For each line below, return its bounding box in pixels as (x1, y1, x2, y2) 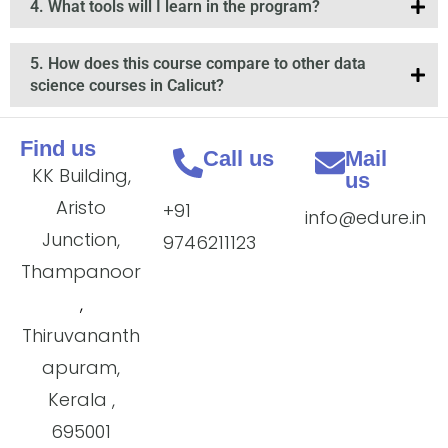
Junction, (42, 227, 121, 253)
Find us (20, 136, 96, 162)
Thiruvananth (22, 323, 141, 349)
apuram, (42, 355, 121, 381)
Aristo (56, 195, 107, 221)
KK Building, (31, 163, 131, 189)
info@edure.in (305, 205, 427, 231)
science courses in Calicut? (30, 76, 224, 96)
